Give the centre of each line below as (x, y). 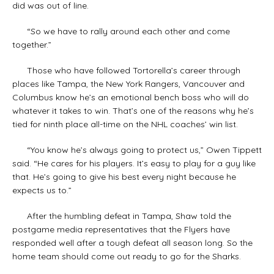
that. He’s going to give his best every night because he (124, 176)
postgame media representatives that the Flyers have (121, 229)
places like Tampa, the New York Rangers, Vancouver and (128, 83)
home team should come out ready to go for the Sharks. (127, 256)
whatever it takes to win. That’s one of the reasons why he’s (133, 110)
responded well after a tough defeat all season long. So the (132, 243)
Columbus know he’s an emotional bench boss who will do (131, 97)
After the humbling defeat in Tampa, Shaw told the (122, 216)
